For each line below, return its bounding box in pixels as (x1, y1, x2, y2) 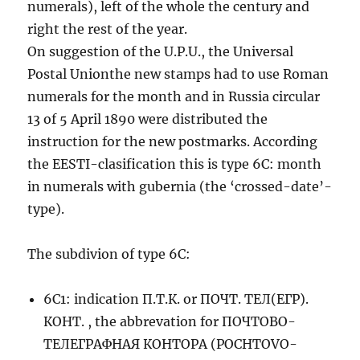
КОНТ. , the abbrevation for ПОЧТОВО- (43, 313, 297, 329)
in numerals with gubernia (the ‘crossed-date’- (27, 178, 333, 194)
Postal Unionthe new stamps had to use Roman (27, 65, 329, 82)
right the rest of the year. (27, 20, 188, 37)
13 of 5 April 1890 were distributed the (27, 110, 268, 127)
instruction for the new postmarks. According (27, 133, 318, 149)
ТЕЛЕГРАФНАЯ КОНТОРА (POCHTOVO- (43, 335, 298, 352)
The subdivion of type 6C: (27, 245, 191, 262)
